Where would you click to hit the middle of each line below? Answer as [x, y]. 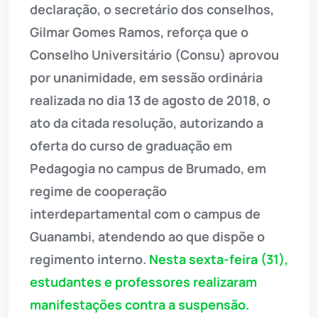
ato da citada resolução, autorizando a [147, 123]
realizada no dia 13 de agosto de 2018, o [150, 100]
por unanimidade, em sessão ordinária [146, 78]
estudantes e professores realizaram [143, 282]
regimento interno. [89, 259]
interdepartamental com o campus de [145, 214]
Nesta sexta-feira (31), [219, 259]
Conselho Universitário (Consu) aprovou [154, 55]
